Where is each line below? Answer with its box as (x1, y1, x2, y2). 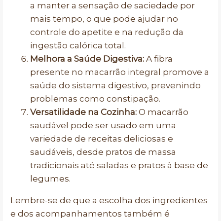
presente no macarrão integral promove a (30, 67, 209, 77)
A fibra (144, 54, 173, 64)
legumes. (30, 174, 71, 184)
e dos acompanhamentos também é (10, 209, 170, 219)
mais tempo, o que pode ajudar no (30, 14, 178, 24)
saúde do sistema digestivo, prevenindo (30, 80, 201, 90)
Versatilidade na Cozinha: (30, 107, 137, 117)
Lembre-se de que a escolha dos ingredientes (10, 195, 208, 205)
